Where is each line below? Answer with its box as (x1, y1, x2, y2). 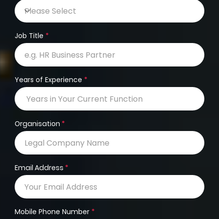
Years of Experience (15, 75, 82, 85)
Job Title (15, 31, 44, 41)
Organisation (15, 119, 60, 129)
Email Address (15, 163, 64, 173)
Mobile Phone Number (15, 207, 89, 217)
